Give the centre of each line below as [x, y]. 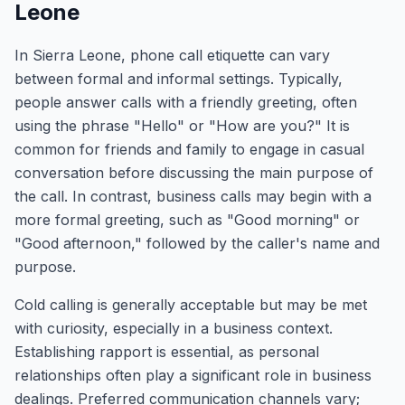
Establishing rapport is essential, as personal [167, 352]
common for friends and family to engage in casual [189, 149]
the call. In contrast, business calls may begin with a [193, 196]
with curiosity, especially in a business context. [174, 328]
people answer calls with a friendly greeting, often [186, 102]
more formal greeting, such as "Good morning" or [187, 220]
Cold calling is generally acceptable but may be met [191, 305]
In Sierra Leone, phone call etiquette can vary [172, 55]
